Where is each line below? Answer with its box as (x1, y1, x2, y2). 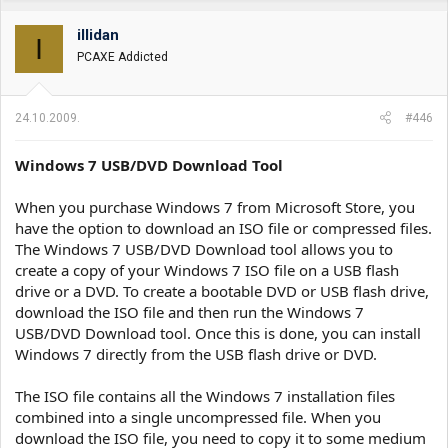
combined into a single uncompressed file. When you (15, 406, 381, 427)
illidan (77, 26, 119, 44)
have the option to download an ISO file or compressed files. (15, 217, 432, 238)
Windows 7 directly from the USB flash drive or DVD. (15, 343, 377, 364)
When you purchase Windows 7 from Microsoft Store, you (15, 196, 415, 217)
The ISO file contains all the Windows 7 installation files (15, 385, 395, 406)
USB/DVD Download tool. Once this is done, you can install (15, 322, 421, 343)
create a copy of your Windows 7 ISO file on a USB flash (15, 259, 399, 280)
